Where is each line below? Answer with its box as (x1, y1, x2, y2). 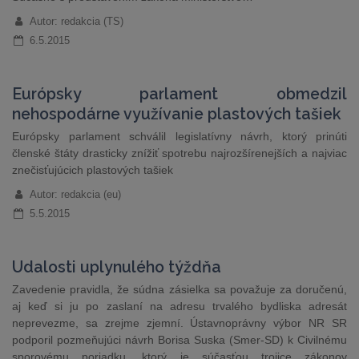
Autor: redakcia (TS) (29, 15, 123, 27)
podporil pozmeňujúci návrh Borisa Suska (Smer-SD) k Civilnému (12, 333, 347, 346)
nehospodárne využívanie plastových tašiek (12, 105, 341, 123)
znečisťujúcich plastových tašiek (12, 163, 173, 176)
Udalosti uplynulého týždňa (12, 258, 221, 276)
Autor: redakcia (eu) (29, 188, 121, 200)
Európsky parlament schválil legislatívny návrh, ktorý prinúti (12, 130, 347, 143)
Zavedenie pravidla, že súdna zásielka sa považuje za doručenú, (12, 283, 347, 296)
